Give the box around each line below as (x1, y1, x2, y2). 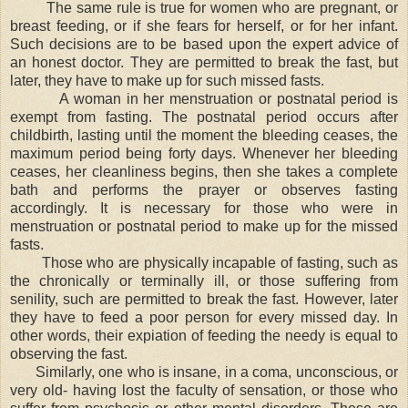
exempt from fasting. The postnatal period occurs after (10, 108, 398, 125)
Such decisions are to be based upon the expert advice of (10, 36, 398, 52)
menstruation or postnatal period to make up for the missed (10, 218, 398, 234)
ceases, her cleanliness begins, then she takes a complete (10, 163, 398, 179)
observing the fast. (10, 345, 127, 362)
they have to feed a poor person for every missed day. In (10, 309, 398, 325)
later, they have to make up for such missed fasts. (10, 72, 324, 88)
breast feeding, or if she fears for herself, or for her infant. (10, 17, 398, 34)
